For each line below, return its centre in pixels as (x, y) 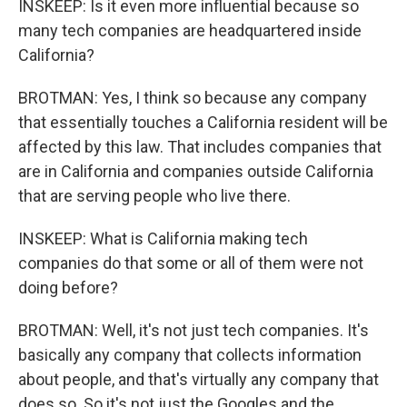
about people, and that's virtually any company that (199, 379)
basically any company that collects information (190, 355)
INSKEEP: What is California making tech (163, 238)
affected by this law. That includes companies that (200, 147)
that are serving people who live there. (154, 196)
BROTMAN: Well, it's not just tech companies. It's (194, 330)
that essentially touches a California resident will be (203, 122)
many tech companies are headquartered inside (190, 30)
